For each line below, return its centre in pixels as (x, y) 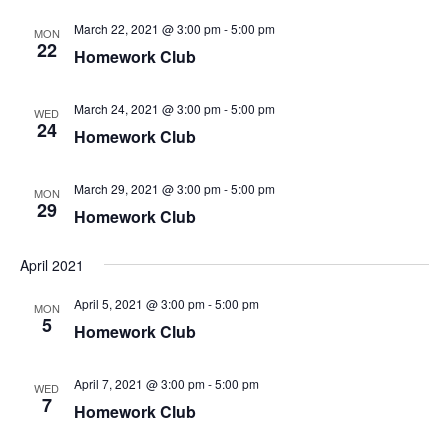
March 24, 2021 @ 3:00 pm (147, 108)
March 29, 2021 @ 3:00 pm (147, 188)
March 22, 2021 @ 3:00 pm (147, 28)
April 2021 (51, 265)
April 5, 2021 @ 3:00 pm (139, 303)
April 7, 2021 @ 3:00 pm (139, 383)
